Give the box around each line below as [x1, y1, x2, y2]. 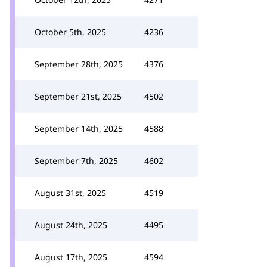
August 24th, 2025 [35, 219, 107, 231]
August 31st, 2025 [35, 187, 106, 198]
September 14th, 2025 [35, 123, 123, 134]
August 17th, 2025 [35, 252, 107, 263]
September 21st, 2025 [35, 91, 122, 102]
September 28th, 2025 [35, 58, 123, 70]
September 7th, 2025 [35, 155, 118, 166]
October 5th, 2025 [35, 26, 106, 38]
